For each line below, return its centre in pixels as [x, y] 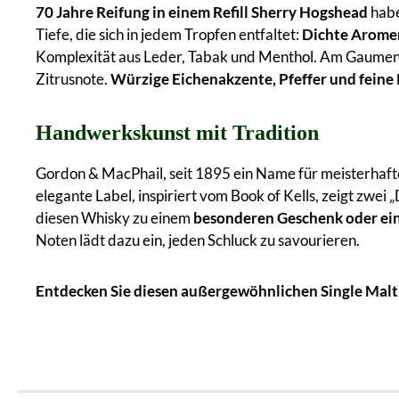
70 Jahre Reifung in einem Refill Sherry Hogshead [202, 12]
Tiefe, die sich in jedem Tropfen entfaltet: [169, 34]
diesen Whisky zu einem [114, 217]
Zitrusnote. [73, 78]
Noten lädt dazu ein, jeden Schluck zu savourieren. [198, 240]
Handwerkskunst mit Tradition [177, 132]
